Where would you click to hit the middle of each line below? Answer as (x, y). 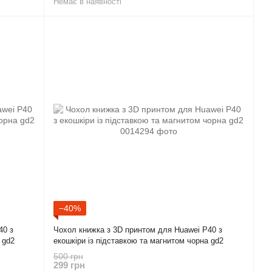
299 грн (69, 265)
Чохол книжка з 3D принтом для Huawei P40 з (138, 229)
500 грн (68, 257)
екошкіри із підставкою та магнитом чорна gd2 (138, 240)
